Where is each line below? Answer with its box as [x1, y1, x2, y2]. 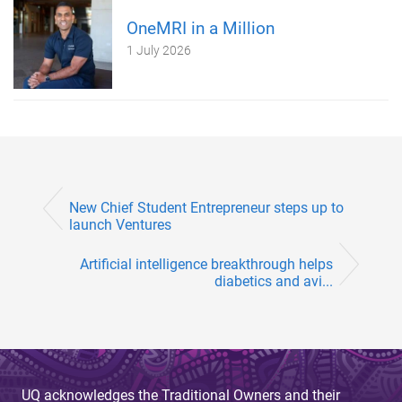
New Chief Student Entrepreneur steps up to [69, 199, 344, 217]
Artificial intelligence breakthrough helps [80, 255, 333, 273]
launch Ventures [69, 216, 171, 234]
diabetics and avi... [214, 272, 333, 290]
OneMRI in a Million [127, 17, 275, 39]
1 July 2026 [127, 42, 191, 57]
